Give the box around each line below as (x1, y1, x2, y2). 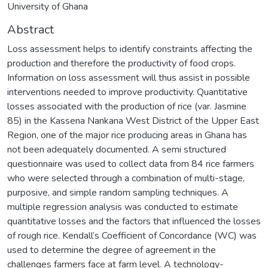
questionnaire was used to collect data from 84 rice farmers (7, 157, 254, 170)
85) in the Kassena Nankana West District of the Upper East (7, 114, 259, 127)
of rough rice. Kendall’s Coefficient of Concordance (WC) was (7, 229, 257, 242)
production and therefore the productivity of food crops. (7, 56, 236, 70)
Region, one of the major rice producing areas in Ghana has (7, 128, 247, 142)
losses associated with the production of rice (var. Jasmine (7, 99, 246, 113)
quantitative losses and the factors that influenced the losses (7, 214, 261, 228)
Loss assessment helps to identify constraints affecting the (7, 42, 252, 56)
